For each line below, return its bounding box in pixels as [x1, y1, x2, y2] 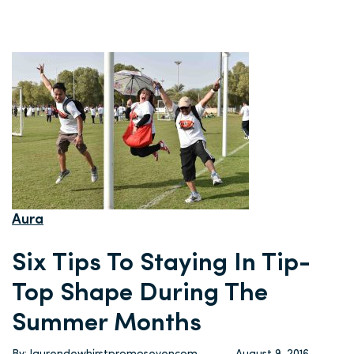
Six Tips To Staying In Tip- [12, 251, 311, 277]
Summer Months [12, 311, 201, 337]
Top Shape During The [12, 281, 268, 307]
